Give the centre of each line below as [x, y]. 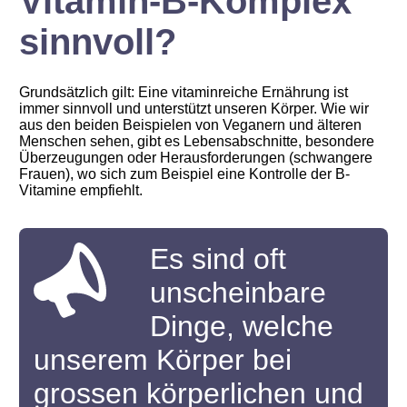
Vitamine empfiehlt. [81, 190]
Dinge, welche [242, 326]
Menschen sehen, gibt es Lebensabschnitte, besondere [197, 141]
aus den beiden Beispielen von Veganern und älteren [191, 124]
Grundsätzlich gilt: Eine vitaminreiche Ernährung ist [184, 92]
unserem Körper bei [163, 359]
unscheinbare [238, 292]
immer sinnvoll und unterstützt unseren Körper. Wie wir [194, 108]
